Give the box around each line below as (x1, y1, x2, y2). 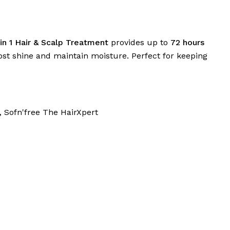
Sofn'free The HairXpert (4, 107, 98, 118)
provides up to (108, 37, 170, 48)
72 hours (170, 37, 204, 48)
